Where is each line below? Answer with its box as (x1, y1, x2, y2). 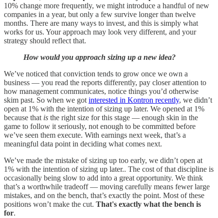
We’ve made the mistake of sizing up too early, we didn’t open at (4, 156, 202, 165)
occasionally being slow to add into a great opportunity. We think (4, 174, 203, 182)
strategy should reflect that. (4, 36, 86, 45)
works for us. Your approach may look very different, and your (4, 28, 196, 36)
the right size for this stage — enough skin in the (48, 113, 198, 122)
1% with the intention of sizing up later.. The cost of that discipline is (4, 165, 214, 174)
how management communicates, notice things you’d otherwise (4, 87, 199, 96)
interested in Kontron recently (89, 96, 179, 105)
